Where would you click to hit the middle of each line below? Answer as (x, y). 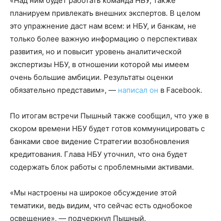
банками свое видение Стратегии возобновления (99, 142)
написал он (139, 90)
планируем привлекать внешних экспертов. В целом (105, 13)
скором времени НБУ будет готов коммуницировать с (107, 129)
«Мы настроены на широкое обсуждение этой (93, 193)
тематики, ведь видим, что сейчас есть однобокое (101, 206)
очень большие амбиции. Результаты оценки (92, 77)
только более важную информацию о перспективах (104, 39)
